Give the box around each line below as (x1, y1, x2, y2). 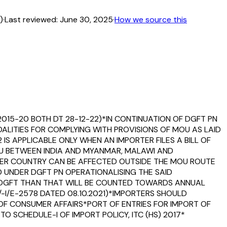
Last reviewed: (5, 14, 58, 25)
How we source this (115, 14, 187, 25)
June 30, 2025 (60, 14, 113, 25)
